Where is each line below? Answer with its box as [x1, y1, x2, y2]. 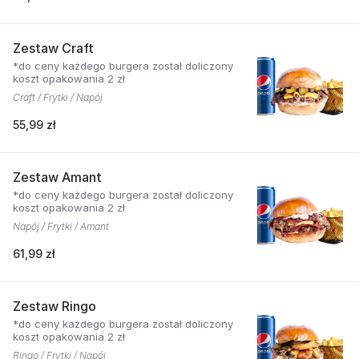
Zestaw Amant [13, 169, 102, 185]
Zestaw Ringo [13, 298, 96, 314]
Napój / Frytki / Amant [13, 220, 109, 232]
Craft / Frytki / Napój [13, 91, 103, 103]
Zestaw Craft [13, 40, 94, 56]
